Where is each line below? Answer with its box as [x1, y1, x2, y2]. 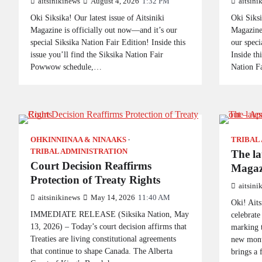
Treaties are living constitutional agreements [30, 234, 176, 243]
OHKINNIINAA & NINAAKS [30, 136, 126, 144]
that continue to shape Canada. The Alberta [30, 246, 173, 256]
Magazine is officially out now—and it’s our [30, 25, 177, 35]
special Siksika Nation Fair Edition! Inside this [30, 37, 185, 47]
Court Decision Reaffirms [30, 160, 151, 172]
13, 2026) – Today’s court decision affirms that [30, 222, 187, 231]
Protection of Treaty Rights [30, 174, 160, 186]
